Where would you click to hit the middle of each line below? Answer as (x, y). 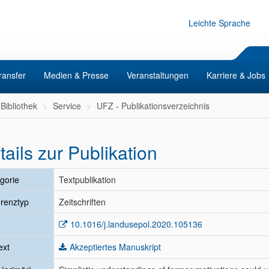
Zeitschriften (82, 202)
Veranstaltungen (158, 75)
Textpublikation (87, 180)
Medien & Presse (76, 75)
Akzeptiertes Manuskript (115, 247)
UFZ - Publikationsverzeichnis (153, 106)
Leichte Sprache (219, 23)
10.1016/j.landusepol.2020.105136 (136, 224)
